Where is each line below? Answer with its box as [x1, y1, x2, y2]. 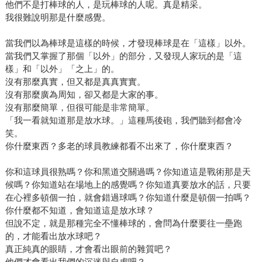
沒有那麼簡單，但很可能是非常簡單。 [5, 102, 154, 113]
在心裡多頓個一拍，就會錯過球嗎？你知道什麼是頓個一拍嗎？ [5, 192, 251, 203]
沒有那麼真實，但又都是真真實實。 [5, 77, 146, 87]
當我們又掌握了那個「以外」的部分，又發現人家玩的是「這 [5, 51, 242, 61]
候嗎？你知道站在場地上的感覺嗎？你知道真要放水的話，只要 [5, 180, 251, 190]
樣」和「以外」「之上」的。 [5, 64, 119, 74]
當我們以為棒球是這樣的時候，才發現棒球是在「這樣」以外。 [5, 38, 251, 49]
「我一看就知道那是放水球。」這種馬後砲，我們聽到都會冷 [5, 115, 242, 126]
